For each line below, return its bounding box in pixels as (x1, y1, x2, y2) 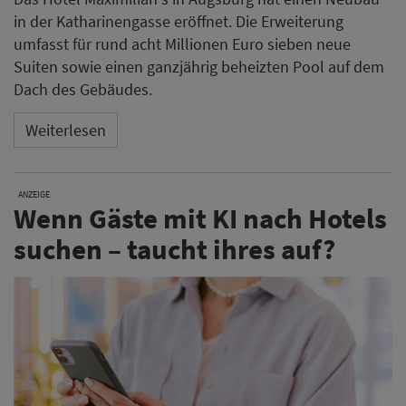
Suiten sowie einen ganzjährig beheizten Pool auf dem (14, 56, 384, 78)
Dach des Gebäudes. (14, 79, 152, 101)
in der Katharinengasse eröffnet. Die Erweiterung (14, 11, 343, 33)
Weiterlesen (25, 119, 106, 140)
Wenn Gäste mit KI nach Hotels (14, 200, 387, 237)
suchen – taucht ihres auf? (14, 231, 335, 267)
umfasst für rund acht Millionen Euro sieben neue (14, 34, 351, 55)
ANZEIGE (18, 188, 50, 201)
